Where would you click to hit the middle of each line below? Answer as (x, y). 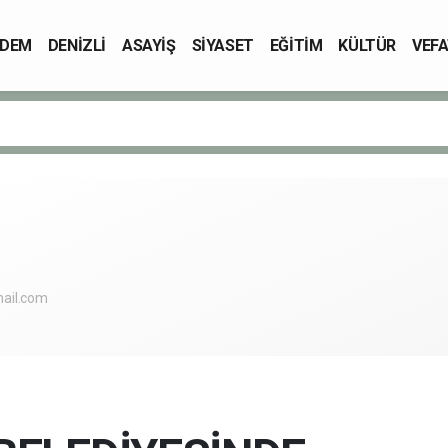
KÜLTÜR (367, 45)
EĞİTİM (296, 45)
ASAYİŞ (149, 45)
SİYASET (222, 45)
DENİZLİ (76, 45)
